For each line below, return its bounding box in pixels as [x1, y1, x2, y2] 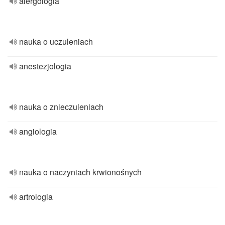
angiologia [19, 126, 57, 137]
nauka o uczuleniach [19, 36, 93, 47]
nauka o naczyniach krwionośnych [19, 166, 142, 178]
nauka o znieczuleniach [19, 101, 103, 113]
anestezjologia [19, 60, 71, 72]
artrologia [19, 191, 53, 202]
